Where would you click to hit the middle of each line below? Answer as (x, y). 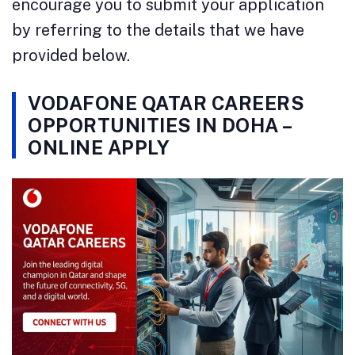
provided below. (71, 56)
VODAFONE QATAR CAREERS (166, 103)
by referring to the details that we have (158, 31)
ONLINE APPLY (99, 148)
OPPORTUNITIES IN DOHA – (160, 126)
